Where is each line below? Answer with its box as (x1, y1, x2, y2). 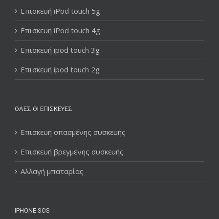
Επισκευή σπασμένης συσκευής (21, 127, 126, 137)
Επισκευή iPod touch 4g (21, 25, 100, 35)
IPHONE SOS (15, 206, 50, 214)
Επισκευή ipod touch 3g (21, 44, 100, 55)
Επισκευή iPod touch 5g (21, 5, 100, 16)
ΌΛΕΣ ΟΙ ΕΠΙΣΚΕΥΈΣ (15, 105, 72, 112)
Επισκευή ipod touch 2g (21, 64, 100, 74)
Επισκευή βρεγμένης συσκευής (21, 146, 124, 156)
